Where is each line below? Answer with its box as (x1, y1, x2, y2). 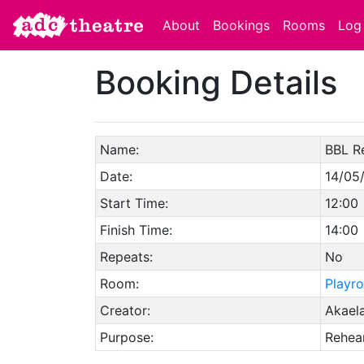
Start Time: (99, 195, 168, 211)
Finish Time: (99, 222, 172, 238)
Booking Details (95, 63, 337, 102)
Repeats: (99, 249, 153, 265)
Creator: (99, 302, 150, 318)
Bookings (213, 17, 270, 33)
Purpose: (99, 329, 154, 345)
